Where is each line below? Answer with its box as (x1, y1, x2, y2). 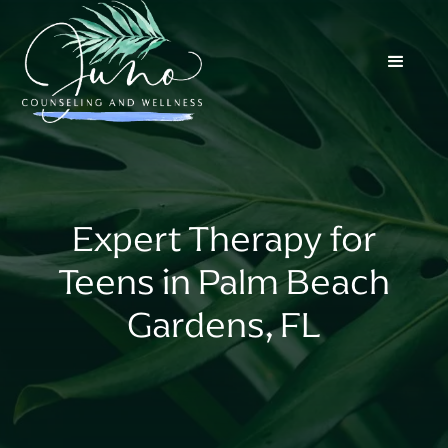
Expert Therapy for (71, 211, 377, 266)
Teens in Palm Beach (58, 254, 390, 309)
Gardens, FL (127, 297, 321, 352)
